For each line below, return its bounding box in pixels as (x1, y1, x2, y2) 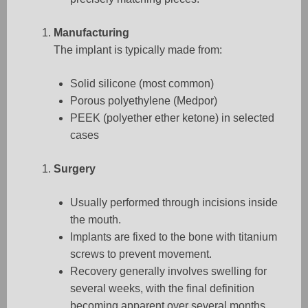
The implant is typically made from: (54, 44, 222, 56)
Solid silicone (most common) (70, 78, 214, 90)
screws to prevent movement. (70, 248, 212, 261)
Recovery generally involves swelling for (70, 265, 267, 278)
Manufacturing (54, 27, 129, 39)
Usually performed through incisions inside (70, 197, 278, 209)
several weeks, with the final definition (70, 283, 254, 295)
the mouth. (70, 214, 121, 226)
